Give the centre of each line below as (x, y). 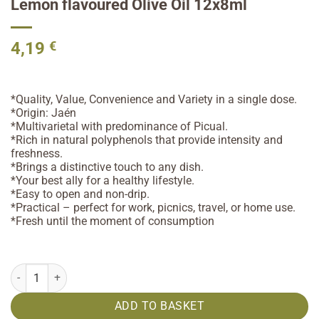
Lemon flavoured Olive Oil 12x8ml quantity (106, 270)
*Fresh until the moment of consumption (113, 221)
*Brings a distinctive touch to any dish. (107, 167)
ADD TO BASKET (159, 306)
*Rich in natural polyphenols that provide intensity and (147, 140)
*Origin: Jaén (43, 113)
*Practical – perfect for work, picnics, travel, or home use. (153, 208)
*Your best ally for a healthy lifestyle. (103, 181)
